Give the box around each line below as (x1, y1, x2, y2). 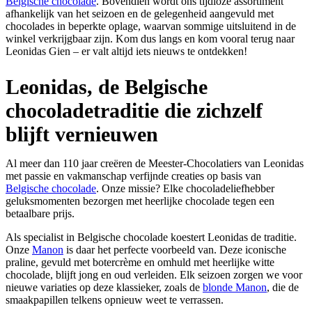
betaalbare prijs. (6, 208, 75, 220)
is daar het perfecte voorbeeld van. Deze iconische (63, 244, 286, 256)
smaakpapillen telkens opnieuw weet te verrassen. (6, 294, 224, 306)
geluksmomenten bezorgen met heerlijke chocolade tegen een (6, 195, 274, 208)
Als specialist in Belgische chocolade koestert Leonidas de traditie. (6, 231, 297, 244)
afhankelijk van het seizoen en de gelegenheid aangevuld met (6, 8, 274, 20)
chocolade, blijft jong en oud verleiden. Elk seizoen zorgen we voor (6, 269, 302, 281)
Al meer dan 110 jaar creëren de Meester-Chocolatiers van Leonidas (6, 157, 304, 170)
